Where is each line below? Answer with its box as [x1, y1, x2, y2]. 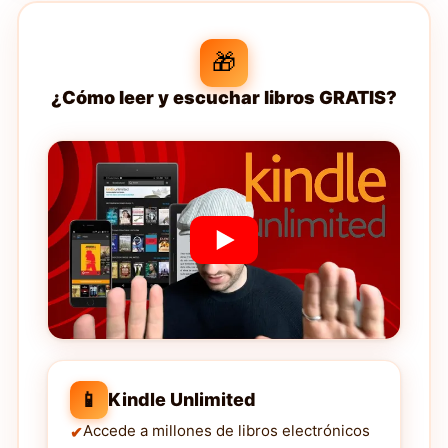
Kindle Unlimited [108, 389, 256, 411]
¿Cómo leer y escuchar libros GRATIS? [51, 87, 397, 109]
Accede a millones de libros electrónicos [83, 421, 370, 441]
